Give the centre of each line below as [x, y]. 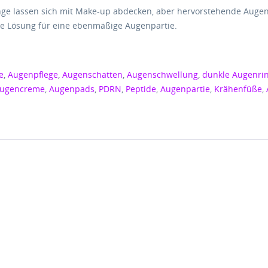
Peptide [141, 89]
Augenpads [72, 89]
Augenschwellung [163, 74]
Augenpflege [33, 74]
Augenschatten [93, 74]
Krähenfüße [238, 89]
